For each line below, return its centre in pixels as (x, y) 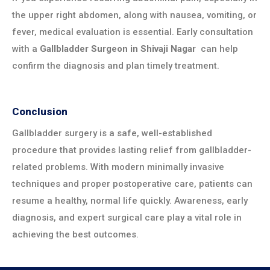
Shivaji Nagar (168, 49)
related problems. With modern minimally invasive (118, 167)
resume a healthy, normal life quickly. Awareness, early (130, 201)
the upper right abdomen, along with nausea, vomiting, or (134, 15)
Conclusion (40, 111)
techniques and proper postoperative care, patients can (132, 184)
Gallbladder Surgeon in (90, 49)
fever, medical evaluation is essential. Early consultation (133, 32)
